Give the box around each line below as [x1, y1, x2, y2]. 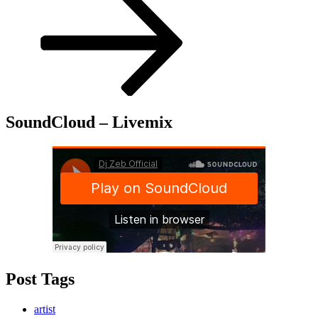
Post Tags [6, 269, 75, 288]
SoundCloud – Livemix [6, 112, 172, 131]
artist [34, 302, 55, 315]
